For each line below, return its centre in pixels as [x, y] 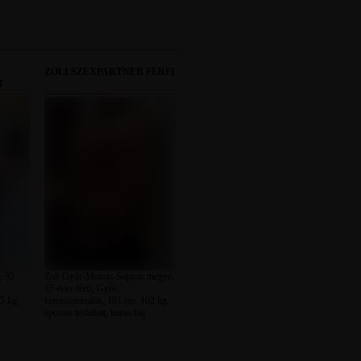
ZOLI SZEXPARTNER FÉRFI [109, 72]
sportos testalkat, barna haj [94, 313]
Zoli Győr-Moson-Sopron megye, [109, 276]
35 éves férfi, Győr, [81, 288]
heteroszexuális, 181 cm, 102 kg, [106, 301]
